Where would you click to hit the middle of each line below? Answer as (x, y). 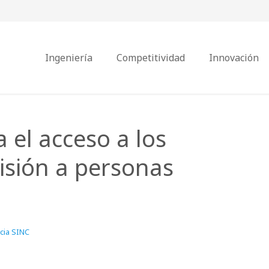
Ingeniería (69, 58)
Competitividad (151, 58)
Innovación (234, 58)
